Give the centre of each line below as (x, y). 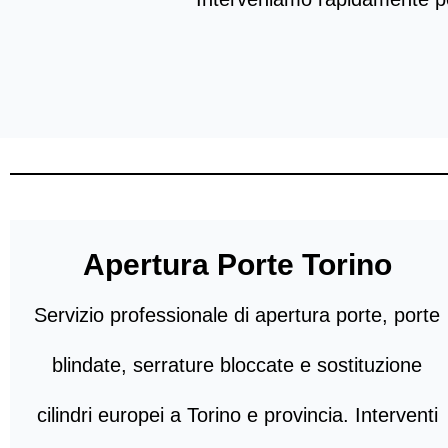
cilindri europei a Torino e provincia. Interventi (237, 415)
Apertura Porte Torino (237, 265)
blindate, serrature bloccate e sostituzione (237, 365)
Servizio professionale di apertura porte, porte (237, 315)
